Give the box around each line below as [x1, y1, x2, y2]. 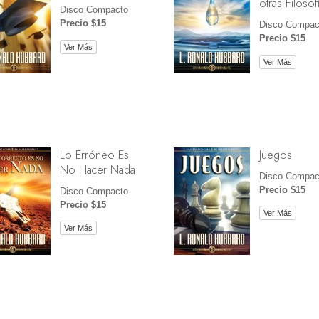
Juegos [258, 145, 292, 163]
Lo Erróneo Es [59, 145, 129, 163]
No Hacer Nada [59, 160, 135, 178]
